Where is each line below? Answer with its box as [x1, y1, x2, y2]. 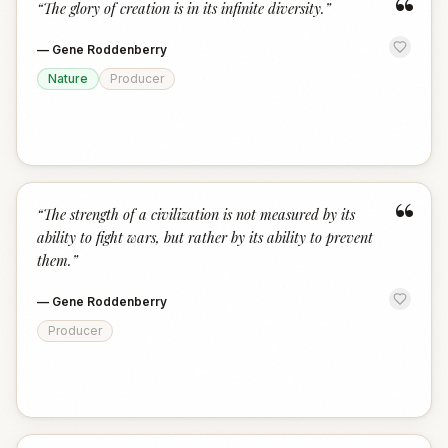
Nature [48, 71, 88, 86]
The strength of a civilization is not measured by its [43, 204, 355, 224]
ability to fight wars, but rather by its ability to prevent [37, 227, 373, 247]
